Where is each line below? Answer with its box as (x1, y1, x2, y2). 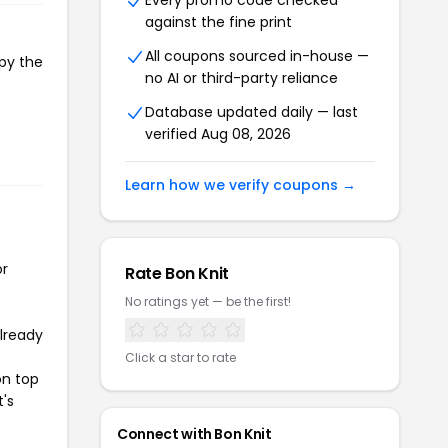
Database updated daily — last (145, 102, 358, 122)
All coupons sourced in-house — (145, 46, 369, 66)
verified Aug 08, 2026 (145, 124, 291, 144)
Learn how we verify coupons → (125, 175, 356, 195)
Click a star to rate (125, 349, 236, 366)
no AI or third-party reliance (145, 68, 338, 88)
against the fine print (145, 12, 292, 32)
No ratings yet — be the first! (125, 293, 291, 310)
